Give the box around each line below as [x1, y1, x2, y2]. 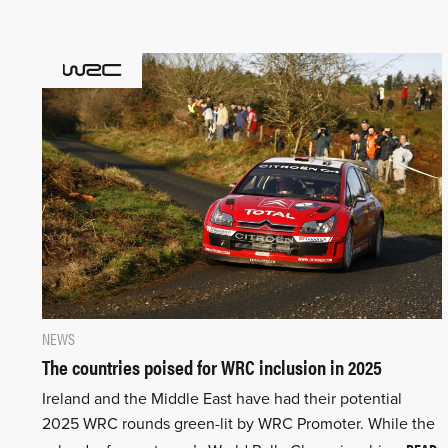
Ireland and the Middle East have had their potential [42, 389, 402, 410]
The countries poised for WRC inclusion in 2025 [42, 352, 382, 382]
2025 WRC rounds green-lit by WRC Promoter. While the [42, 414, 435, 435]
